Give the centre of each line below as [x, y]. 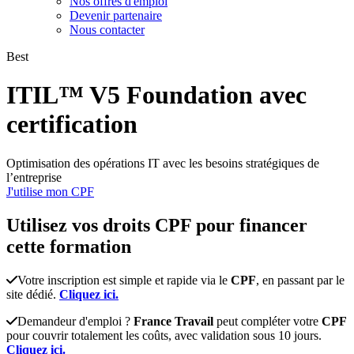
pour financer [252, 225]
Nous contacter [107, 30]
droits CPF [147, 225]
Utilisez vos [55, 225]
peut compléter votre [267, 321]
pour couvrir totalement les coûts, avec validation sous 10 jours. [164, 335]
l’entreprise [34, 177]
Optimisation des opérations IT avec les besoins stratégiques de [163, 163]
